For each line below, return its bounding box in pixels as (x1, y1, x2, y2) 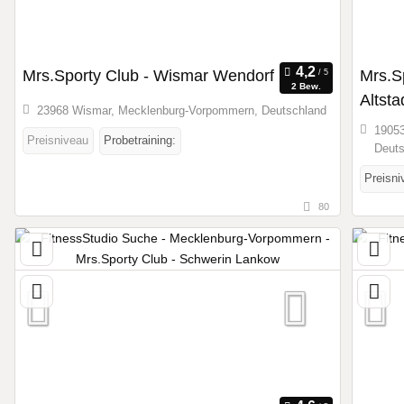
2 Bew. (290, 80, 321, 91)
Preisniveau (27, 133, 88, 148)
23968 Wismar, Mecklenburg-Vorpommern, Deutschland (36, 104, 326, 118)
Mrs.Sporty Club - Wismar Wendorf (23, 66, 274, 85)
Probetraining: (104, 133, 176, 148)
